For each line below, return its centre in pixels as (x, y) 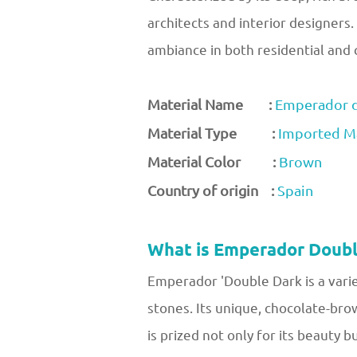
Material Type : (211, 133)
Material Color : (213, 162)
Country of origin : (211, 191)
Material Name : (210, 105)
